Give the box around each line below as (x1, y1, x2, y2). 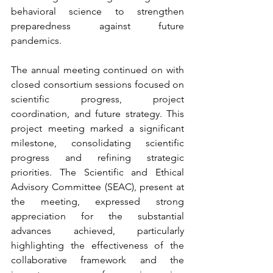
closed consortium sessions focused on (11, 79, 184, 91)
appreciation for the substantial (11, 210, 184, 222)
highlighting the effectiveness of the (11, 239, 184, 252)
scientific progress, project (11, 93, 184, 105)
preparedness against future (11, 20, 184, 32)
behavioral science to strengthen (11, 5, 184, 18)
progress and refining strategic (11, 152, 184, 164)
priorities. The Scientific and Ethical (11, 166, 184, 179)
